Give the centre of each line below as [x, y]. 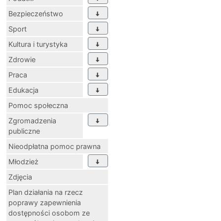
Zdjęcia [20, 177]
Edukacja [23, 90]
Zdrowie [22, 60]
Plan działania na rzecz [46, 192]
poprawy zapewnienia [45, 203]
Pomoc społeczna [38, 106]
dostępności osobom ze [49, 213]
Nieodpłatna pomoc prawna [55, 147]
